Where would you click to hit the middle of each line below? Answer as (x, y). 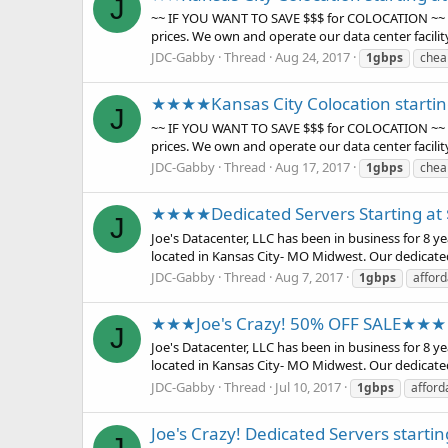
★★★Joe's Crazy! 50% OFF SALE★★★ (298, 324)
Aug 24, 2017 (312, 57)
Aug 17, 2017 (312, 166)
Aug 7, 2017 (309, 276)
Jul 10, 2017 (308, 386)
